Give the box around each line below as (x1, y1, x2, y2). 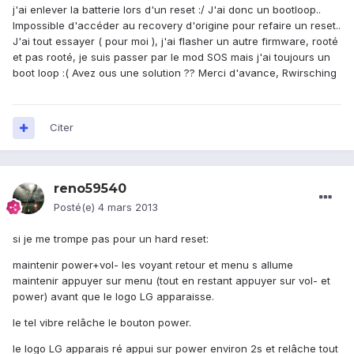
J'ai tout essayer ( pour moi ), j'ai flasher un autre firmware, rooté (13, 35, 338, 48)
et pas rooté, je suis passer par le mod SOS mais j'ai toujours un (13, 51, 330, 64)
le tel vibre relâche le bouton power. (13, 316, 191, 330)
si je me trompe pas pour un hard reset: (13, 232, 209, 246)
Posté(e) (54, 201, 98, 214)
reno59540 (54, 181, 126, 197)
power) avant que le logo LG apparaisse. (13, 290, 214, 303)
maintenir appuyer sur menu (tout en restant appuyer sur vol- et (13, 274, 330, 288)
